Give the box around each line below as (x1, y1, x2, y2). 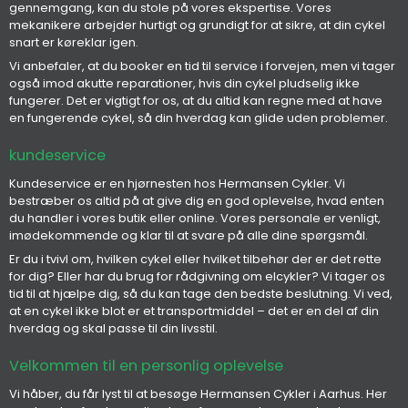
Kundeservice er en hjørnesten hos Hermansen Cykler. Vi (9, 175, 345, 193)
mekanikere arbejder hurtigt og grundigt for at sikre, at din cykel (9, 16, 385, 35)
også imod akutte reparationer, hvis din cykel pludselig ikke (9, 74, 360, 92)
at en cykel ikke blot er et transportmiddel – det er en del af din (9, 301, 379, 320)
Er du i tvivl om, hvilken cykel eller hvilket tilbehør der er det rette (9, 250, 382, 268)
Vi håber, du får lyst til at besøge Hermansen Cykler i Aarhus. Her (9, 385, 387, 403)
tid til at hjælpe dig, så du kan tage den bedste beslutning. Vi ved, (9, 284, 393, 302)
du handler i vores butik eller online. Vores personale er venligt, (9, 209, 381, 228)
